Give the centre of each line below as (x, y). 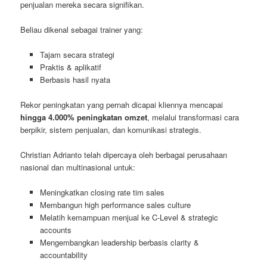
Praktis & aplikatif (70, 67)
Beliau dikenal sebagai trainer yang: (82, 29)
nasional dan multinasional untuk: (78, 167)
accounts (55, 230)
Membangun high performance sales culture (115, 205)
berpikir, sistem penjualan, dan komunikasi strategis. (111, 129)
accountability (63, 255)
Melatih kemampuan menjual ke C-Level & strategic (129, 218)
